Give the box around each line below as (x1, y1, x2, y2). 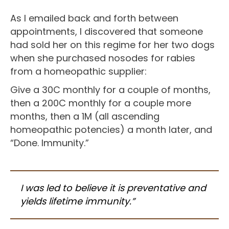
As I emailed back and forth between (10, 11, 178, 25)
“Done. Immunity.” (10, 136, 89, 149)
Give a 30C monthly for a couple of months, (10, 83, 211, 96)
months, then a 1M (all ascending (10, 109, 159, 123)
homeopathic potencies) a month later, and (10, 123, 212, 136)
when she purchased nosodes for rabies (10, 51, 195, 64)
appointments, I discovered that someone (10, 25, 203, 38)
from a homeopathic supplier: (10, 64, 147, 78)
